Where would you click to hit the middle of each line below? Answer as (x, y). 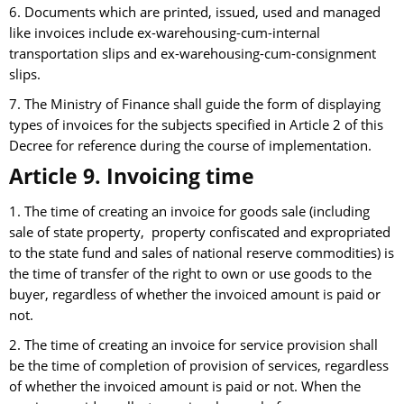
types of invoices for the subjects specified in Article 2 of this (196, 125)
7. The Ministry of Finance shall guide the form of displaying (195, 105)
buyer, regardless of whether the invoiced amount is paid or (195, 295)
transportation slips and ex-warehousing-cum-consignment (193, 54)
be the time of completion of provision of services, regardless (199, 366)
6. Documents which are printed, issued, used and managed (195, 13)
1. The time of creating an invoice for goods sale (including (189, 212)
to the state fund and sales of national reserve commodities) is (202, 253)
